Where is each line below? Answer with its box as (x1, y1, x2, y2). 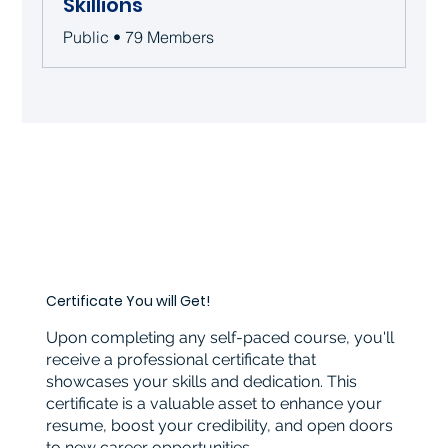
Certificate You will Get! (46, 291, 211, 312)
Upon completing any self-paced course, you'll (46, 328, 395, 348)
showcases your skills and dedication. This (46, 372, 358, 392)
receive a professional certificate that (46, 350, 317, 370)
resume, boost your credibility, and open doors (46, 416, 394, 436)
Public (63, 26, 110, 47)
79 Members (125, 26, 215, 47)
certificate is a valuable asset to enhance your (46, 394, 383, 414)
